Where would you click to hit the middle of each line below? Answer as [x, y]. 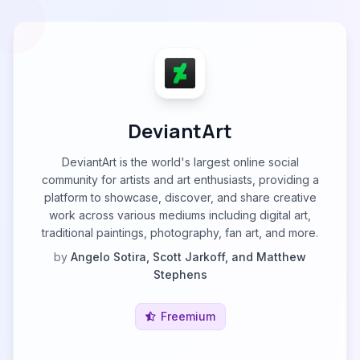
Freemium [188, 316]
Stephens [180, 274]
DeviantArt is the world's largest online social [180, 162]
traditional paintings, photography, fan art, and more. [180, 233]
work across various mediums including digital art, [180, 215]
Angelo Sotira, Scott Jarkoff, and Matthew [188, 257]
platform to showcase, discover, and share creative [180, 197]
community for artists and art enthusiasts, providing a [180, 180]
